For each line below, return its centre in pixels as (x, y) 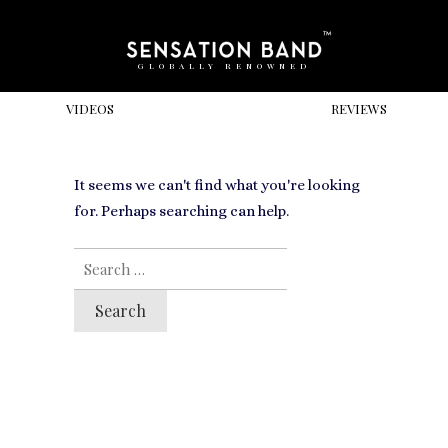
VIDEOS (89, 108)
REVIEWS (358, 108)
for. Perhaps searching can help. (181, 211)
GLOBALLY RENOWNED (224, 65)
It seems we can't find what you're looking (217, 185)
